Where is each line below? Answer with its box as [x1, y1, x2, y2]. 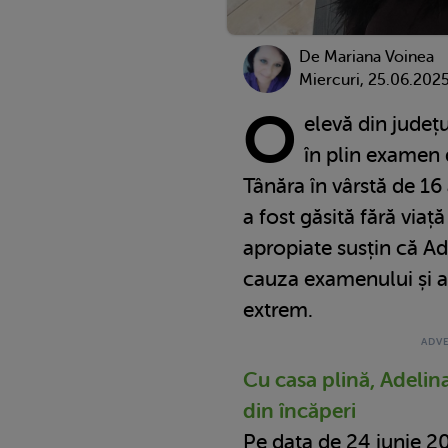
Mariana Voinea [324, 47, 434, 66]
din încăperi [243, 398, 356, 423]
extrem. [243, 297, 313, 322]
